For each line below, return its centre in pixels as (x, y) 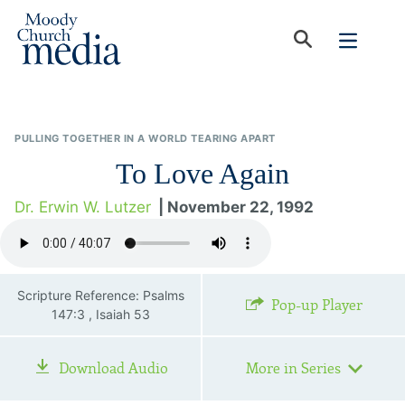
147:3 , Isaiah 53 (100, 314)
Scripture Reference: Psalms (100, 295)
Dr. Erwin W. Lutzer (83, 207)
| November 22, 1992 (236, 207)
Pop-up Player (316, 305)
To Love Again (202, 174)
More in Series (293, 368)
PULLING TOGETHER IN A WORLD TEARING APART (145, 138)
